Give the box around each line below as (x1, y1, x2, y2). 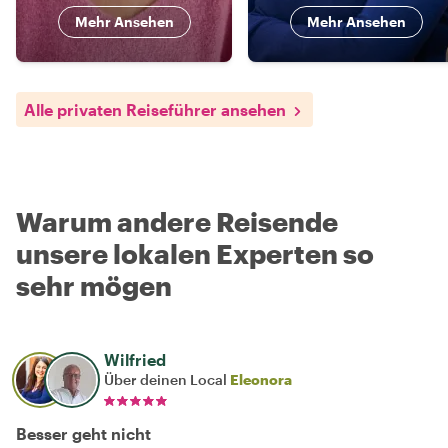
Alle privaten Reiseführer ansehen (24, 99, 286, 119)
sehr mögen (16, 269, 172, 301)
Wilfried (104, 349, 166, 369)
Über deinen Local (104, 370, 230, 388)
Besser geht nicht (16, 423, 151, 443)
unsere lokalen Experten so (16, 237, 374, 269)
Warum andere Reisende (16, 205, 338, 237)
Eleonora (230, 370, 292, 388)
